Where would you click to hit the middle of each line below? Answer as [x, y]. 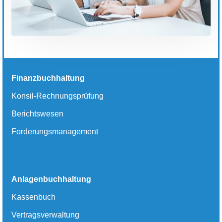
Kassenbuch [33, 197]
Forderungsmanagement [55, 132]
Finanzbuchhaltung [48, 78]
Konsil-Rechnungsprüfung [57, 96]
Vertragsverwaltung [45, 215]
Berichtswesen [37, 114]
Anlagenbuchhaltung [51, 179]
